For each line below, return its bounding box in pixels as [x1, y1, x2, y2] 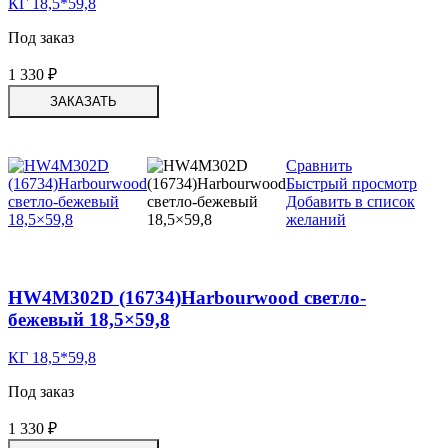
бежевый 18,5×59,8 [8, 308, 170, 330]
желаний [286, 211, 346, 228]
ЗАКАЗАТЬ [50, 94, 117, 109]
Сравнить [286, 157, 352, 174]
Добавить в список [286, 193, 415, 210]
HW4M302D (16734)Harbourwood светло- [8, 286, 366, 308]
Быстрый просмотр [286, 175, 417, 192]
